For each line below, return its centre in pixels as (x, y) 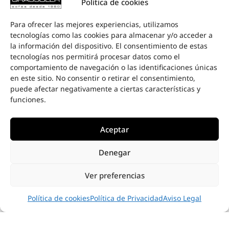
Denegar (114, 152)
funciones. (28, 99)
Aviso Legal (182, 198)
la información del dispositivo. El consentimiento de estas (109, 46)
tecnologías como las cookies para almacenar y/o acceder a (111, 35)
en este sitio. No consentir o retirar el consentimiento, (103, 78)
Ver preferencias (114, 175)
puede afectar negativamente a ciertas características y (105, 89)
